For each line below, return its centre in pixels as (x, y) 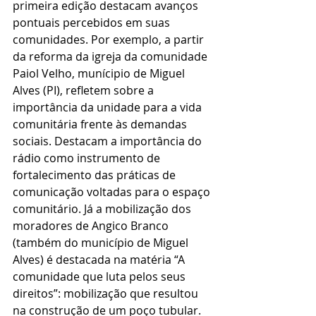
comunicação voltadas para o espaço (113, 192)
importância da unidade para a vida (109, 108)
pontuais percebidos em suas (93, 23)
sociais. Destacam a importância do (109, 141)
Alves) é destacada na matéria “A (100, 260)
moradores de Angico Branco (92, 226)
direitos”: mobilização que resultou (107, 294)
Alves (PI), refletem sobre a (85, 91)
